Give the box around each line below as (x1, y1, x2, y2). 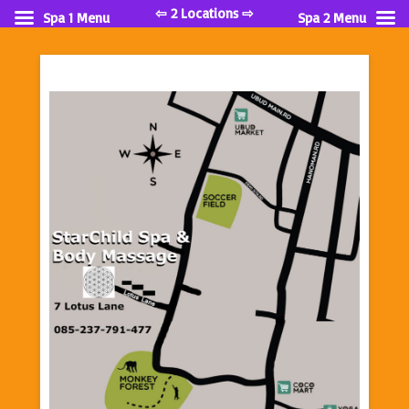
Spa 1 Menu (43, 9, 110, 26)
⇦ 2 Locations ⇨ (155, 5, 254, 22)
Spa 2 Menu (298, 9, 366, 26)
